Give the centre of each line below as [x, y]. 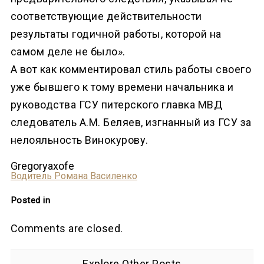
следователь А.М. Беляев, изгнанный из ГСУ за [131, 122]
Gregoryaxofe [42, 166]
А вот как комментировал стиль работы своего [131, 69]
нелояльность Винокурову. [79, 140]
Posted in [30, 200]
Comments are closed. [67, 228]
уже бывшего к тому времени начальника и [122, 87]
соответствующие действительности [106, 16]
